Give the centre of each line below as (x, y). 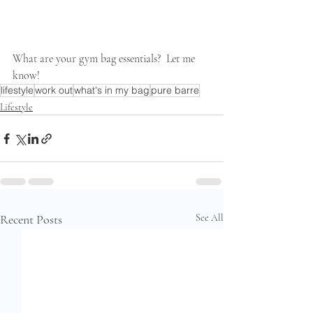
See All (210, 218)
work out (54, 90)
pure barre (175, 90)
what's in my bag (112, 90)
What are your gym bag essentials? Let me (105, 59)
